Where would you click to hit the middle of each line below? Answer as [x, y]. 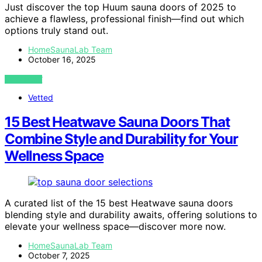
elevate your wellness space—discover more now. [115, 227]
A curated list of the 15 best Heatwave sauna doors [119, 203]
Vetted [41, 97]
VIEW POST [24, 79]
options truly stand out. [56, 30]
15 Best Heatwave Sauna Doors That [117, 122]
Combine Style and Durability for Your [121, 139]
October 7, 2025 [59, 256]
